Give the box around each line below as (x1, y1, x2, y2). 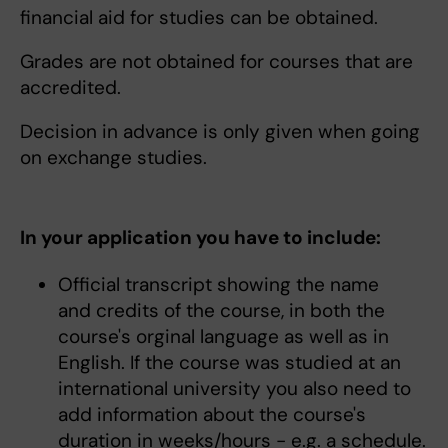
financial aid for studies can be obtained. (20, 5, 378, 31)
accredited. (20, 75, 121, 101)
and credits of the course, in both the (57, 298, 385, 324)
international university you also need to (57, 376, 411, 402)
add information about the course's (57, 402, 366, 428)
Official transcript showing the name (57, 272, 379, 298)
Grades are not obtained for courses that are (20, 49, 413, 75)
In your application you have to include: (20, 225, 381, 251)
